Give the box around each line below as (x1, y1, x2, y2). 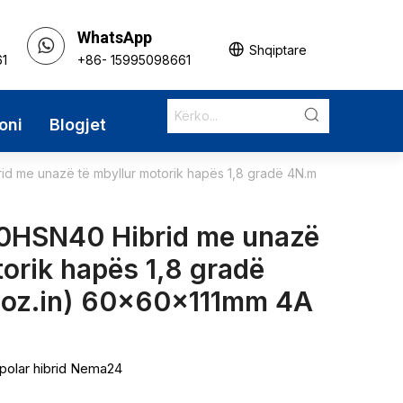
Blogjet (49, 115, 106, 134)
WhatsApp (76, 28, 152, 47)
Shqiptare (248, 41, 307, 58)
